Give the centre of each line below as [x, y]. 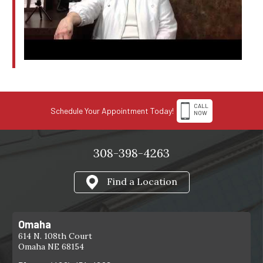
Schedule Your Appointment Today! [112, 111]
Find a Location [142, 181]
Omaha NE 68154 [51, 247]
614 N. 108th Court [55, 236]
